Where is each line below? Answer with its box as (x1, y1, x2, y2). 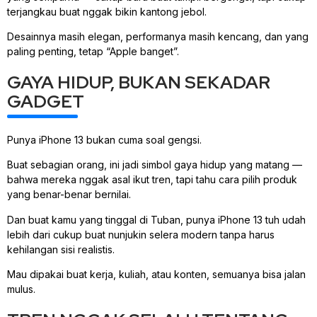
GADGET (7, 89, 84, 113)
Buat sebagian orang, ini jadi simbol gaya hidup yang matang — (7, 158, 302, 171)
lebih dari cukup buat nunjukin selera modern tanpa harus (7, 228, 275, 241)
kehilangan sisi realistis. (7, 243, 115, 255)
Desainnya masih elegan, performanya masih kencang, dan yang (7, 30, 309, 42)
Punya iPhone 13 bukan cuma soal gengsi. (7, 133, 202, 146)
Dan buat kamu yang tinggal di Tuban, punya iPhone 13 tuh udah (7, 213, 306, 226)
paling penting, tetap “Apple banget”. (7, 45, 179, 57)
